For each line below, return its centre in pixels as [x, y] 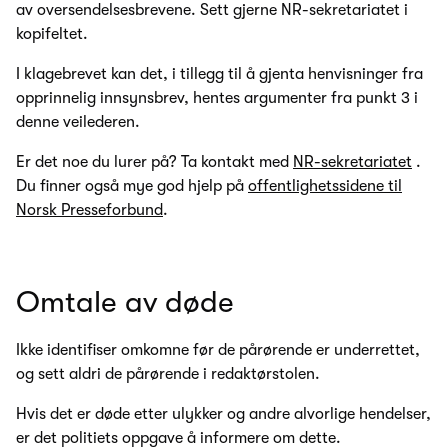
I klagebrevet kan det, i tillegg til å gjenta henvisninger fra [219, 73]
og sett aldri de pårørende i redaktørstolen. [168, 373]
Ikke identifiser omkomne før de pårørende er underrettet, [218, 349]
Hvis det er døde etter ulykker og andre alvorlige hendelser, [223, 413]
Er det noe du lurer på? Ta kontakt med [154, 161]
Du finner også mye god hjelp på [132, 185]
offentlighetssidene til [325, 185]
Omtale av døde [125, 301]
